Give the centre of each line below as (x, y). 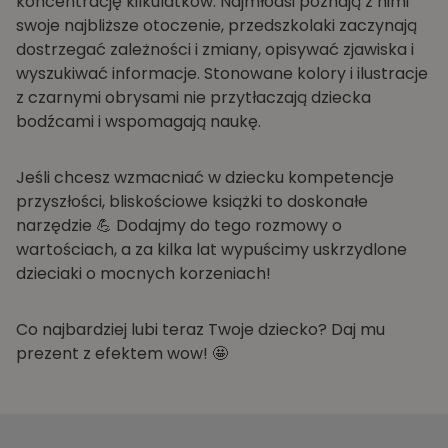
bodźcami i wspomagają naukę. (138, 122)
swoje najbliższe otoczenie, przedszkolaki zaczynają (216, 26)
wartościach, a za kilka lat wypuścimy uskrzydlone (211, 250)
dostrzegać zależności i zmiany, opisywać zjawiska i (215, 50)
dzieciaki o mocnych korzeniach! (143, 274)
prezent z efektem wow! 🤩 (124, 354)
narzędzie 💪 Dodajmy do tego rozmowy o (179, 226)
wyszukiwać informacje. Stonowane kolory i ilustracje (222, 74)
